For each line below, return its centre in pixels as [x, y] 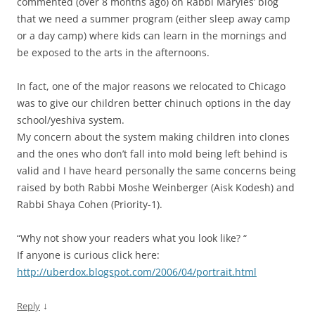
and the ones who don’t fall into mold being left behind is [152, 154]
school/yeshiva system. [71, 120]
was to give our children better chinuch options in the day [154, 103]
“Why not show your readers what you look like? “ [132, 238]
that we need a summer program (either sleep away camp [154, 19]
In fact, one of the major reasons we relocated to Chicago [151, 86]
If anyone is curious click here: [88, 255]
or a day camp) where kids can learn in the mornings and [152, 36]
